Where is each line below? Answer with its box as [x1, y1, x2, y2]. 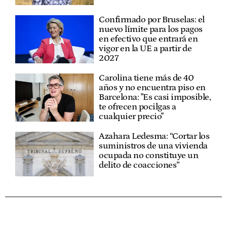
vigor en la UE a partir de [99, 44, 192, 54]
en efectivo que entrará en [99, 34, 198, 45]
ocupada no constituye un [99, 150, 199, 161]
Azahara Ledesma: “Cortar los [99, 131, 210, 142]
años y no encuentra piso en [99, 83, 206, 93]
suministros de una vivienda [99, 141, 208, 152]
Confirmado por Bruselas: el [99, 15, 205, 25]
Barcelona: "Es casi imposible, [99, 92, 211, 103]
